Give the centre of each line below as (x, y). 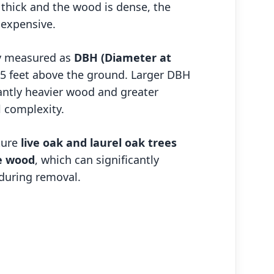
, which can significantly (97, 159)
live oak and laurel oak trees (99, 142)
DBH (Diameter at (123, 57)
